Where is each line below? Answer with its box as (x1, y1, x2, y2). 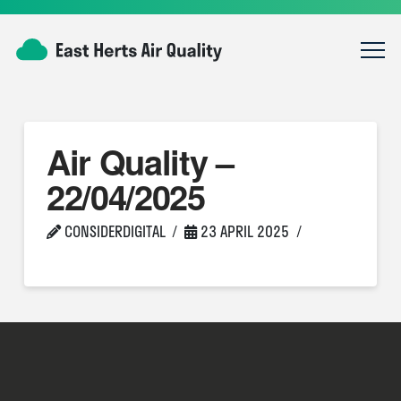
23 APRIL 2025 (197, 220, 290, 243)
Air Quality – (46, 137, 234, 186)
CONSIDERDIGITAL (60, 220, 166, 243)
